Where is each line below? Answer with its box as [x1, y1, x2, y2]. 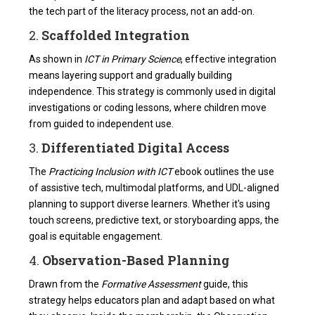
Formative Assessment [101, 278, 202, 290]
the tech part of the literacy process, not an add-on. [29, 6, 255, 18]
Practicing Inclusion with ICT [49, 166, 173, 178]
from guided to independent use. [29, 118, 174, 130]
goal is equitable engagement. [29, 231, 163, 243]
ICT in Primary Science [84, 53, 181, 65]
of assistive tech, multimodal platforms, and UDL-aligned [29, 182, 280, 194]
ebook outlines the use [172, 166, 275, 178]
